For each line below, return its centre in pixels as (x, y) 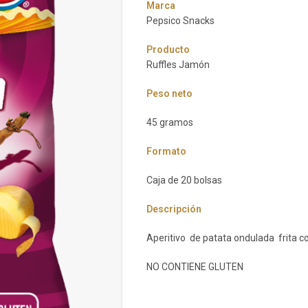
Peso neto (169, 93)
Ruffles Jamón (178, 65)
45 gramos (169, 122)
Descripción (174, 209)
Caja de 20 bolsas (184, 180)
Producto (168, 49)
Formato (166, 151)
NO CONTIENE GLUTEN (195, 267)
